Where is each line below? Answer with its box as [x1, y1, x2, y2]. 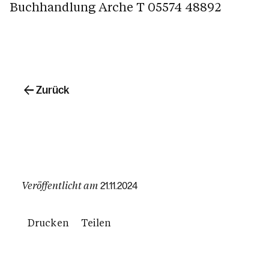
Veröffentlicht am [22, 179, 98, 192]
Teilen [80, 216, 112, 229]
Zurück [36, 84, 69, 96]
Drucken [28, 216, 69, 229]
